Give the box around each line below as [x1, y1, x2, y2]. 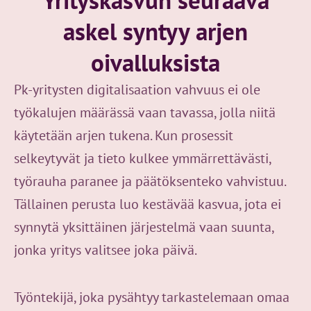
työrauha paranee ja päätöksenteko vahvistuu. [14, 171, 285, 190]
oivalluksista [91, 46, 220, 78]
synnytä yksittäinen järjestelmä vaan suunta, [14, 217, 274, 236]
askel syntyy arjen [63, 15, 248, 47]
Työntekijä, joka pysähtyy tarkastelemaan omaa [14, 287, 289, 306]
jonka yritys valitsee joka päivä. [14, 240, 196, 259]
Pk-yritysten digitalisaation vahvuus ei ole [14, 80, 260, 99]
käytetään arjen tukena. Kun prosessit [14, 126, 233, 144]
